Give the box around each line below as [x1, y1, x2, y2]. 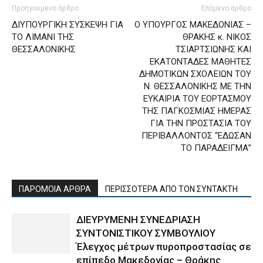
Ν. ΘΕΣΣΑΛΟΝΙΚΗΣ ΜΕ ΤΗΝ [144, 81, 251, 92]
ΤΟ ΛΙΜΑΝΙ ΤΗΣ [12, 32, 74, 43]
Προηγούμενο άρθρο [12, 4, 79, 13]
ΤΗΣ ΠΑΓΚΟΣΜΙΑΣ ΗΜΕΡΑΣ [142, 106, 251, 117]
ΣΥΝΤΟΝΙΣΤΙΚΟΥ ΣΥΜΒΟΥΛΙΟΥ [76, 227, 215, 240]
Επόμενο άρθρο [201, 4, 251, 13]
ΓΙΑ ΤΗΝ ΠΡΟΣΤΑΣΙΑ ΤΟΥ [150, 118, 251, 129]
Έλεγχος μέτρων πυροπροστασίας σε [76, 241, 251, 253]
